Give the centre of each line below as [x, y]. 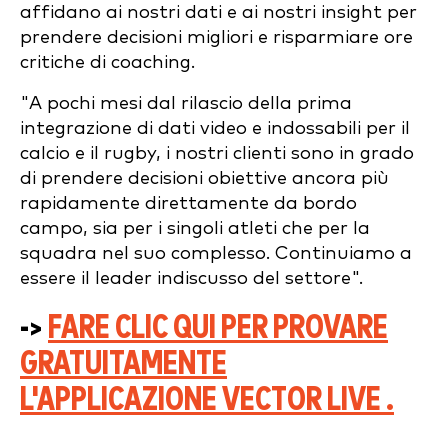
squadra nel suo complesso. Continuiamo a [216, 253]
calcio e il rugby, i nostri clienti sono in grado [217, 153]
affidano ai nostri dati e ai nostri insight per [218, 12]
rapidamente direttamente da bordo [188, 203]
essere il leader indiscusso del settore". [191, 278]
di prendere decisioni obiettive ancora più [204, 178]
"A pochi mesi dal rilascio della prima [186, 103]
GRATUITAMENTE [123, 364]
